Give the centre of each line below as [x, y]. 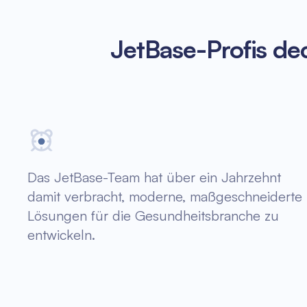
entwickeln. [61, 235]
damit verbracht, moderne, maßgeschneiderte [165, 196]
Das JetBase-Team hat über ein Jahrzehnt [154, 177]
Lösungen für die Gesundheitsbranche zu [153, 216]
